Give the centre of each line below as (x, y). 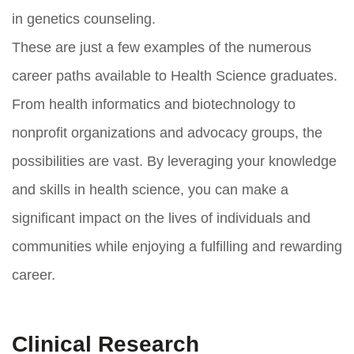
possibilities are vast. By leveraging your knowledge (174, 161)
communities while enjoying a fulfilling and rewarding (177, 246)
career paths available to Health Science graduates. (175, 75)
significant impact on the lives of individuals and (161, 218)
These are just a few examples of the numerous (162, 47)
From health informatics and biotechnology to (154, 104)
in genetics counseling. (84, 19)
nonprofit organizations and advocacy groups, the (167, 132)
